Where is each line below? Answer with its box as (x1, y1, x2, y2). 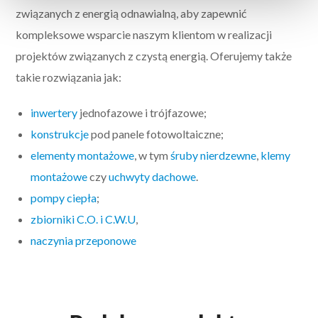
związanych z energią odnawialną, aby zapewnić (16, 6, 247, 21)
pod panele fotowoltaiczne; (89, 127, 224, 141)
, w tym (134, 148, 169, 163)
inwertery (31, 106, 78, 120)
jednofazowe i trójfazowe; (79, 106, 207, 120)
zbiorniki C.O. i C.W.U (31, 212, 136, 226)
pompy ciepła (31, 191, 97, 205)
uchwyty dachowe (109, 170, 197, 184)
